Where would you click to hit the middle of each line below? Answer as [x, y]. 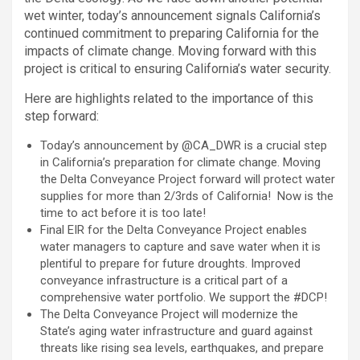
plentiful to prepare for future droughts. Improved [170, 264]
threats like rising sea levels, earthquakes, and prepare [182, 348]
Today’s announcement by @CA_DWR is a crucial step [184, 145]
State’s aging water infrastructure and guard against [176, 331]
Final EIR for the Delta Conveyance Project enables [174, 230]
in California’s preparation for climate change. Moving [180, 162]
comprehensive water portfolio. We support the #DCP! [184, 297]
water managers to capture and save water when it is [180, 247]
